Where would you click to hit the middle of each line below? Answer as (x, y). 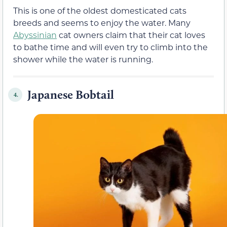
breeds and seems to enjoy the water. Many (102, 23)
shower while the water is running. (83, 59)
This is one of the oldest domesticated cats (100, 11)
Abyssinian (35, 35)
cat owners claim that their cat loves (131, 35)
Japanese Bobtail (71, 95)
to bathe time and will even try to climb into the (110, 47)
